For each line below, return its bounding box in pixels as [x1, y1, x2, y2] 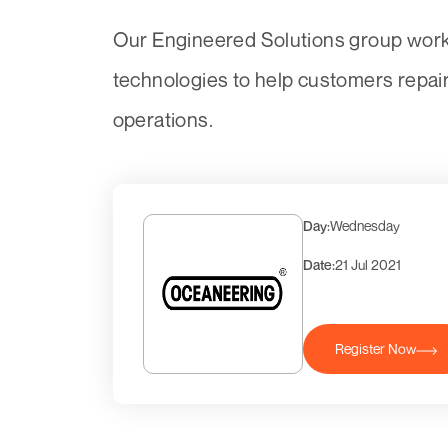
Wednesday [329, 217, 400, 235]
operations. [112, 107, 213, 133]
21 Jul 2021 [334, 256, 401, 274]
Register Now [335, 340, 416, 358]
